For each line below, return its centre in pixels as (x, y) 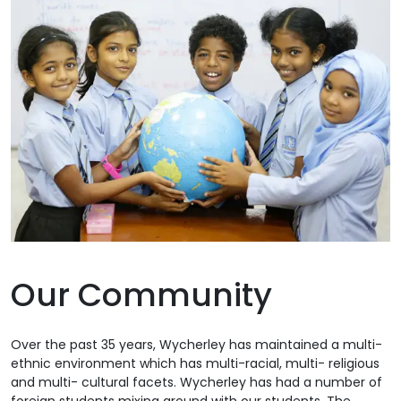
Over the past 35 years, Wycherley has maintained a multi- (196, 345)
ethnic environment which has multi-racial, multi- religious (195, 364)
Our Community (141, 295)
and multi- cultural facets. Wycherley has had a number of (196, 383)
